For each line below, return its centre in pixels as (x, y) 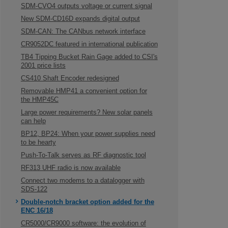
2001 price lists (43, 66)
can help (33, 121)
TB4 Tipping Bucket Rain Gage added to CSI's (89, 57)
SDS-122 (34, 189)
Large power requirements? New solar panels (87, 112)
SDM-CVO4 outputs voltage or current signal (86, 6)
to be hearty (38, 142)
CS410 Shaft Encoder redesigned (70, 78)
